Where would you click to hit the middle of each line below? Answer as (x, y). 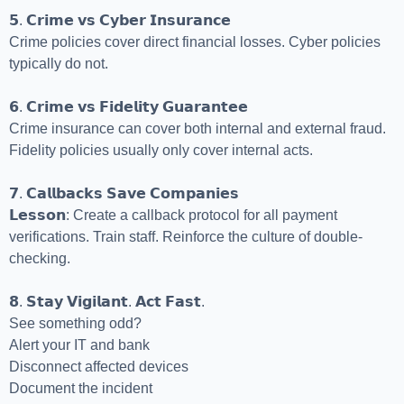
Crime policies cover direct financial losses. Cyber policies (195, 42)
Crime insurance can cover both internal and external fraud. (197, 129)
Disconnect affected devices (99, 367)
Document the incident (81, 389)
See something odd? (75, 324)
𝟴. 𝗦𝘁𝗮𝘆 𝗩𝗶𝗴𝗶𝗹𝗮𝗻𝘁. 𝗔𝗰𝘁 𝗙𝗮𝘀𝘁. (107, 302)
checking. (40, 259)
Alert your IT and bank (79, 345)
